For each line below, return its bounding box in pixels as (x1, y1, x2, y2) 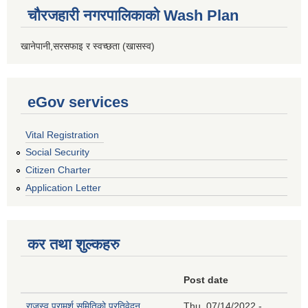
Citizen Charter (25, 164, 91, 176)
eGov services (27, 93, 129, 111)
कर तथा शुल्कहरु (27, 236, 120, 254)
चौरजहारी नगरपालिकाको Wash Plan (27, 6, 239, 24)
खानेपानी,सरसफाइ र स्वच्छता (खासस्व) (21, 40, 155, 52)
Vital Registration (25, 129, 99, 140)
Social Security (25, 146, 89, 158)
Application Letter (25, 182, 101, 194)
